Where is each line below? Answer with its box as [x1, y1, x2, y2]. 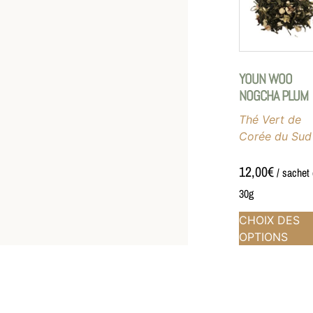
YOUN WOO [239, 69, 293, 88]
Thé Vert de [239, 112, 302, 126]
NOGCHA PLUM [239, 86, 309, 105]
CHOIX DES [239, 212, 300, 227]
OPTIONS [239, 229, 289, 244]
